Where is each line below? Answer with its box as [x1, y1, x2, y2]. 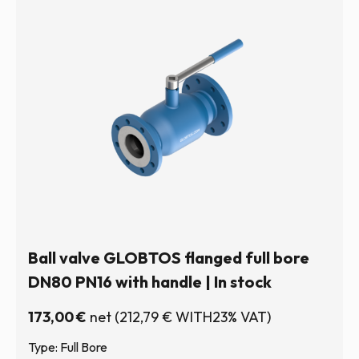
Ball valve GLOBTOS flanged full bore [28, 248, 309, 268]
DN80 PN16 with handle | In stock [28, 272, 272, 292]
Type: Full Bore [28, 339, 107, 355]
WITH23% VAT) [172, 308, 271, 326]
